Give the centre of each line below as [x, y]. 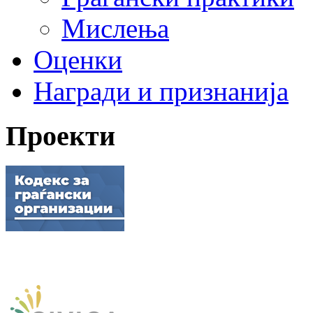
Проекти [60, 136]
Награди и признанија [161, 91]
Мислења [115, 28]
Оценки [78, 59]
